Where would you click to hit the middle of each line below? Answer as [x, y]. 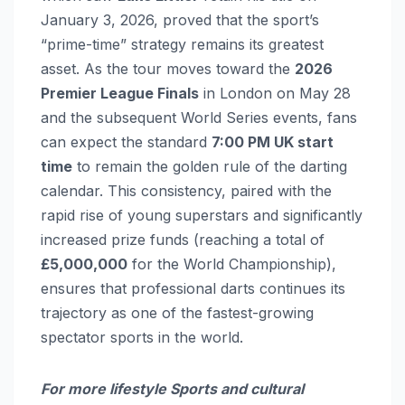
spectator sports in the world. [142, 337]
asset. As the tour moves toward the [168, 68]
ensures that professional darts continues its [193, 288]
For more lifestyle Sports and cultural [172, 388]
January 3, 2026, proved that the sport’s [180, 19]
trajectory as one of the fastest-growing [177, 312]
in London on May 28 [275, 93]
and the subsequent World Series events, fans [199, 117]
